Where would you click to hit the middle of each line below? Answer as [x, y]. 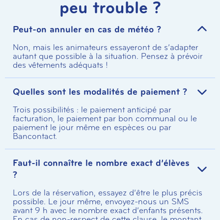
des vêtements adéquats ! [60, 65]
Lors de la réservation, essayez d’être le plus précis [108, 192]
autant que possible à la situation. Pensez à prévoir [108, 56]
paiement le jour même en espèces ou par [92, 127]
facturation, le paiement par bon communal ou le [105, 118]
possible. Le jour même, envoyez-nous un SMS [101, 201]
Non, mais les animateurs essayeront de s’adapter [106, 47]
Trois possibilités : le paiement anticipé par [92, 110]
